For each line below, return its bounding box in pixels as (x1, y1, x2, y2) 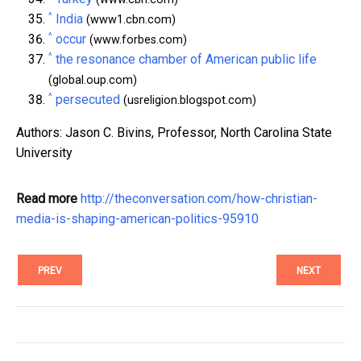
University (16, 144, 73, 160)
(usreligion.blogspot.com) (120, 93, 256, 107)
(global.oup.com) (48, 73, 137, 87)
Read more (16, 190, 77, 206)
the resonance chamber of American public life (56, 51, 317, 67)
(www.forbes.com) (86, 32, 187, 47)
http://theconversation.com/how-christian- (81, 190, 317, 206)
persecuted (56, 91, 120, 107)
